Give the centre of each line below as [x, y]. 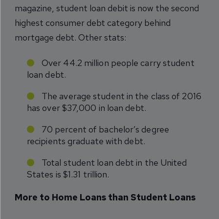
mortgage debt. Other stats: [70, 37]
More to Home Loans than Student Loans [105, 197]
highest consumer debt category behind [93, 23]
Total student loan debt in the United [114, 163]
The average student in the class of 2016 [121, 96]
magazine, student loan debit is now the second [107, 8]
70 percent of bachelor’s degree [105, 129]
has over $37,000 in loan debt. [87, 108]
